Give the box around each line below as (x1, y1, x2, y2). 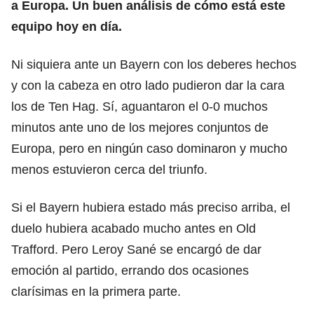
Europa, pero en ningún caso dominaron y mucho (11, 141, 287, 156)
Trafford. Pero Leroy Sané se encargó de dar (11, 242, 261, 257)
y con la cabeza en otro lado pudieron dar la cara (11, 78, 285, 93)
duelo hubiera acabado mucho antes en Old (11, 221, 256, 235)
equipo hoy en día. (11, 19, 122, 34)
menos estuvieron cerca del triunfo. (11, 162, 207, 177)
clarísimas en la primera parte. (11, 284, 181, 299)
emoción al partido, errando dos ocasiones (11, 263, 249, 278)
